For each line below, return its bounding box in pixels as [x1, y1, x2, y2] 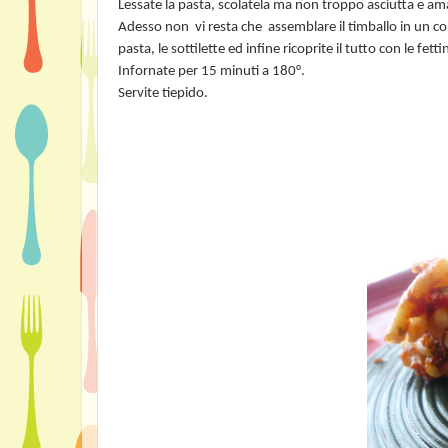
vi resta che [195, 20, 262, 35]
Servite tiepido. [118, 86, 208, 101]
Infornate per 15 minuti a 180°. [118, 64, 305, 79]
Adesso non [118, 20, 189, 35]
